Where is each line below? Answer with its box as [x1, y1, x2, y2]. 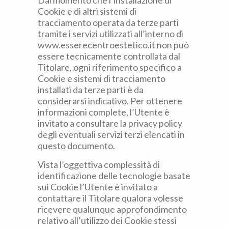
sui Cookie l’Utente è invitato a [38, 181, 158, 192]
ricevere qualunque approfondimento [38, 204, 187, 215]
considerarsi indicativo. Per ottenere [38, 95, 182, 106]
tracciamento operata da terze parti [38, 17, 179, 28]
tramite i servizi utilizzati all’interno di [38, 28, 183, 39]
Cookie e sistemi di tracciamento [38, 73, 165, 84]
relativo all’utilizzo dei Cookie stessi [38, 215, 177, 226]
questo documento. [38, 140, 115, 151]
